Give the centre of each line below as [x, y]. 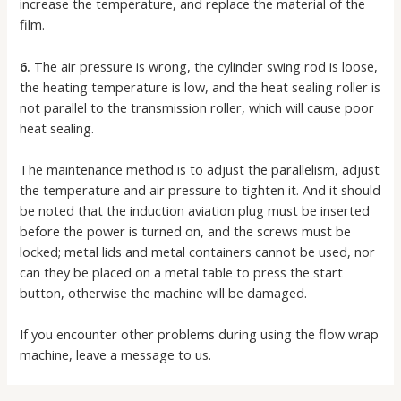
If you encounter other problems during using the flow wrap [200, 334]
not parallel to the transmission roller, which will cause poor [197, 107]
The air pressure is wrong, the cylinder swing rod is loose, [205, 66]
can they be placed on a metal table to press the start [182, 272]
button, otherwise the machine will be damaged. [164, 292]
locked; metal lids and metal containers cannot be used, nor [198, 251]
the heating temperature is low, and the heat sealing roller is [200, 86]
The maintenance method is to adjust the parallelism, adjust [200, 169]
